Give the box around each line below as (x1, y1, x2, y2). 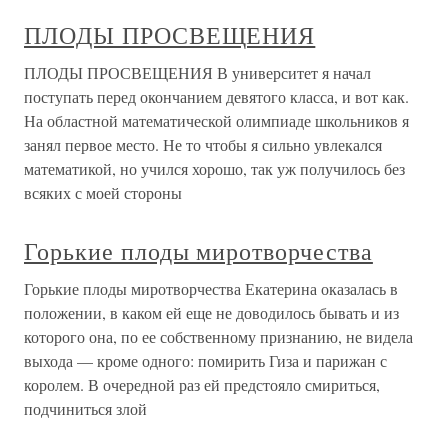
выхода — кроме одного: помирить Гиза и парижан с (24, 349, 387, 371)
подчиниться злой (24, 397, 147, 419)
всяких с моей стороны (24, 181, 182, 203)
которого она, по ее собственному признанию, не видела (24, 325, 413, 347)
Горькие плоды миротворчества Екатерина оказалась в (24, 277, 398, 299)
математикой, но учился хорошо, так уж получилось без (24, 157, 405, 179)
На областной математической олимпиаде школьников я (24, 109, 409, 131)
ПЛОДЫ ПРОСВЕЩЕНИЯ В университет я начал (24, 61, 371, 83)
